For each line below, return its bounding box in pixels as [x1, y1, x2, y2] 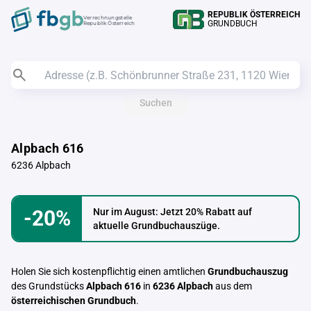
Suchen [139, 97, 172, 108]
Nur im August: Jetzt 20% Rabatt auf [93, 206, 252, 217]
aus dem [213, 280, 252, 292]
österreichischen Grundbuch [11, 295, 136, 306]
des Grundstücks [11, 280, 86, 292]
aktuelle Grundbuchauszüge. [93, 220, 220, 231]
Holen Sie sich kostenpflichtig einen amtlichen [11, 266, 208, 277]
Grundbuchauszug [208, 266, 288, 277]
